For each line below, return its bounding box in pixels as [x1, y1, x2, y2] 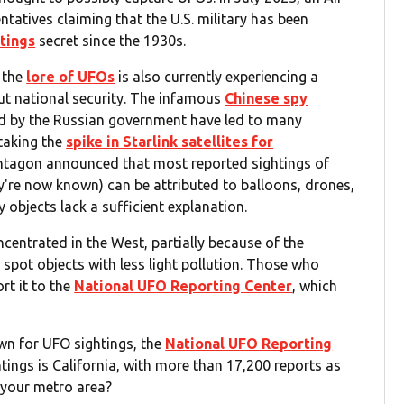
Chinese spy [225, 90, 308, 107]
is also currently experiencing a [115, 69, 319, 86]
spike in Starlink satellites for [66, 133, 274, 151]
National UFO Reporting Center [74, 278, 293, 295]
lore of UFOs [26, 69, 115, 86]
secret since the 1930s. [35, 32, 187, 50]
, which [292, 278, 338, 295]
